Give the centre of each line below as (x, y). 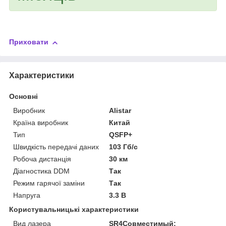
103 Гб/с (124, 147)
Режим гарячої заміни (49, 183)
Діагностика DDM (41, 171)
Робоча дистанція (42, 159)
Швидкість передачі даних (56, 147)
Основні (23, 96)
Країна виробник (41, 122)
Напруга (27, 195)
